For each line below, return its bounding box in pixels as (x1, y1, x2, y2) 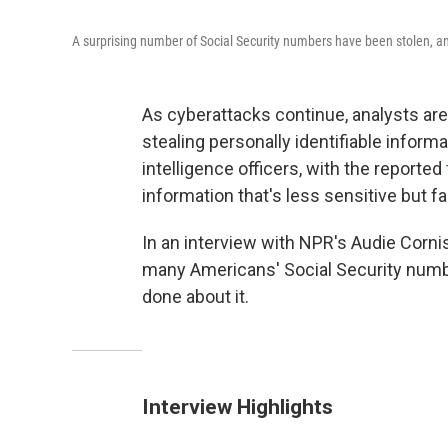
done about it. (142, 286, 249, 307)
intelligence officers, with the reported (142, 158, 446, 179)
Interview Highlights (142, 394, 333, 419)
